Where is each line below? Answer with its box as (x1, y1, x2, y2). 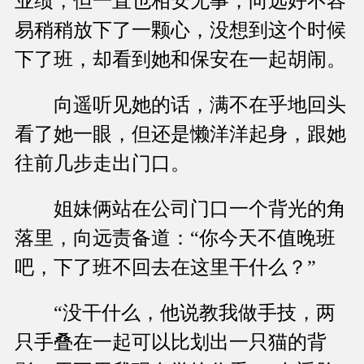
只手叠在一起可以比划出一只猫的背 (15, 331, 327, 353)
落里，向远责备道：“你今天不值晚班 (15, 227, 336, 249)
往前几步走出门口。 (15, 153, 190, 175)
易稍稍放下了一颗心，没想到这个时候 (15, 19, 346, 41)
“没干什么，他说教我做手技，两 (15, 302, 336, 324)
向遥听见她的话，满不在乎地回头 (15, 94, 346, 116)
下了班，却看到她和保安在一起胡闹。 (15, 49, 346, 71)
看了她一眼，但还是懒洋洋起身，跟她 (15, 123, 346, 145)
